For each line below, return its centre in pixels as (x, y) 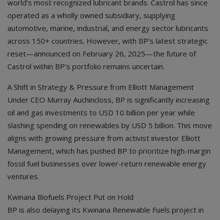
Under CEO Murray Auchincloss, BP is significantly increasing (109, 100)
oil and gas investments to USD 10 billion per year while (101, 113)
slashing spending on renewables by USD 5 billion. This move (110, 125)
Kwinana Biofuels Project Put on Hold (70, 197)
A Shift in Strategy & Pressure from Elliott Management (101, 87)
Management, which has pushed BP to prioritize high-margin (109, 151)
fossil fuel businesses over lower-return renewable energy (107, 164)
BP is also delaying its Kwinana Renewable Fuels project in (106, 210)
